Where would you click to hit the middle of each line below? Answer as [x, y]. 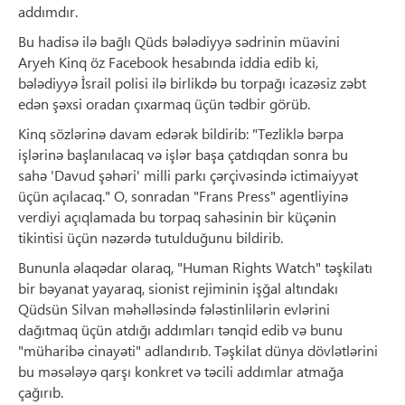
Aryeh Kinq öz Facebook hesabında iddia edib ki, [168, 62]
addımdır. [48, 12]
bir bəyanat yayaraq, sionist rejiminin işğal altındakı [178, 288]
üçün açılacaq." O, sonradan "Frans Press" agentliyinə [183, 196]
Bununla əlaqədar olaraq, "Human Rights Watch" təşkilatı [195, 268]
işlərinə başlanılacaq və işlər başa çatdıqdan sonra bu [183, 155]
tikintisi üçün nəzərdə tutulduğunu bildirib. [151, 238]
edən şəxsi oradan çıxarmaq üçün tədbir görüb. [164, 104]
